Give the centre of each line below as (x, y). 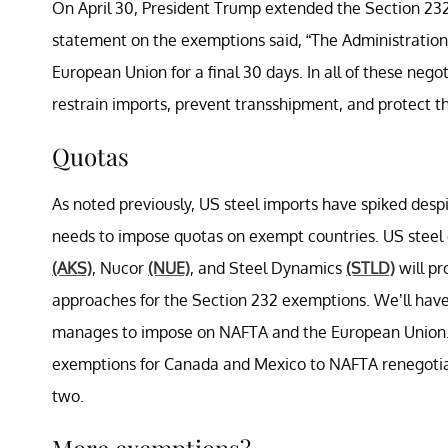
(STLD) (370, 267)
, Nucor (120, 267)
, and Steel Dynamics (268, 267)
